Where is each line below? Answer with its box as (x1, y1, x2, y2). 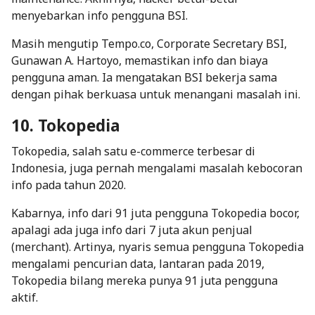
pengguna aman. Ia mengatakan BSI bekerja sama (11, 69, 277, 85)
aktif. (11, 289, 38, 305)
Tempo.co (101, 35, 151, 51)
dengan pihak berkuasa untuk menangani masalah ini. (11, 86, 300, 102)
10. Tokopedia (11, 114, 120, 136)
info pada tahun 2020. (11, 176, 129, 193)
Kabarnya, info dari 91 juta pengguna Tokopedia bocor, (11, 205, 300, 221)
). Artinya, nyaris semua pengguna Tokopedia (65, 238, 304, 255)
